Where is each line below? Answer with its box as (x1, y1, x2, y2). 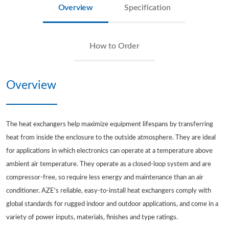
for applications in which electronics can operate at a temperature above (6, 148, 213, 154)
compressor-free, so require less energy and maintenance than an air (6, 174, 203, 181)
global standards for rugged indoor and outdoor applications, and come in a (6, 201, 218, 208)
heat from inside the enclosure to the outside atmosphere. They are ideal (6, 134, 216, 141)
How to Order (89, 42, 140, 50)
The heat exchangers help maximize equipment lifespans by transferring (6, 121, 213, 128)
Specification (124, 4, 171, 12)
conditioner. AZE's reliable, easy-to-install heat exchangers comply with (6, 188, 211, 194)
